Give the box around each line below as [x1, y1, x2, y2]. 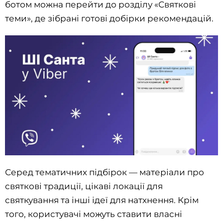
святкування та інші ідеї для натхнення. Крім [5, 195, 199, 205]
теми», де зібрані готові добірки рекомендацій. [5, 13, 214, 23]
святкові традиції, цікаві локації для [5, 181, 163, 191]
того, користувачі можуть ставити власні [5, 209, 182, 219]
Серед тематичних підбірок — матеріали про [5, 167, 204, 177]
